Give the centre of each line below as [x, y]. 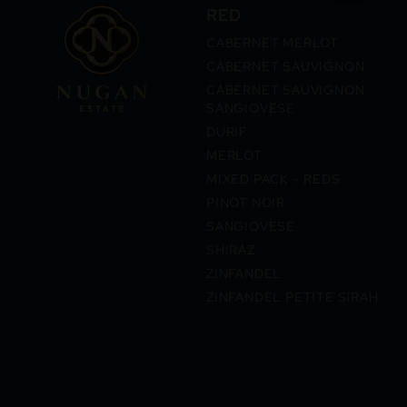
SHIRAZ [231, 250]
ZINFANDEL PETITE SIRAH [293, 297]
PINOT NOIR [246, 203]
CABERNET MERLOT [273, 43]
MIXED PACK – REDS [273, 179]
